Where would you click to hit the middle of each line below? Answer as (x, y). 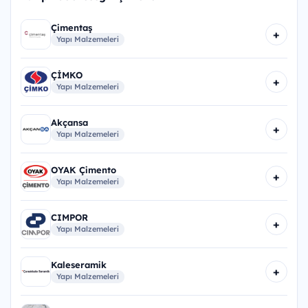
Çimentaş (71, 28)
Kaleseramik (79, 265)
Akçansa (69, 123)
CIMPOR (69, 218)
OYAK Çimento (84, 170)
